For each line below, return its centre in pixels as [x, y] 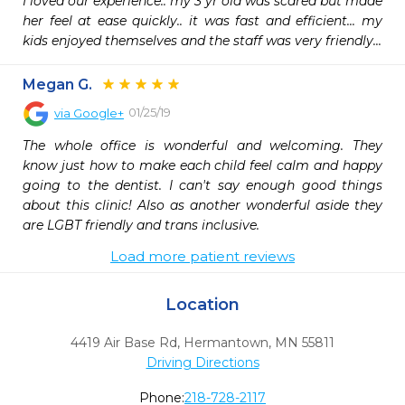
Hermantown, [227, 343]
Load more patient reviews [202, 256]
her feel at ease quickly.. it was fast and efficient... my [202, 21]
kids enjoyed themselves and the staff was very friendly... [202, 41]
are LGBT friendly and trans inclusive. [141, 225]
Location [202, 305]
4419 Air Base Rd [124, 343]
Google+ [99, 113]
